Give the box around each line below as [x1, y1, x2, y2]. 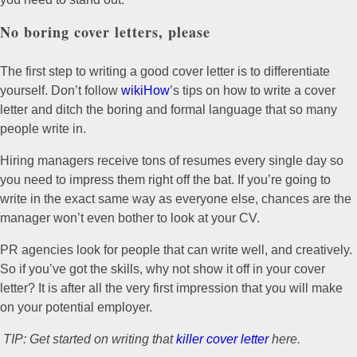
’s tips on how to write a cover [170, 84, 335, 98]
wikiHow [121, 84, 170, 98]
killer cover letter [176, 332, 269, 347]
